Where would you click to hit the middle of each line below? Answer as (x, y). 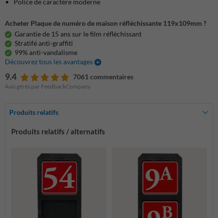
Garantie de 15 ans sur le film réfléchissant (78, 34)
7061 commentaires (103, 77)
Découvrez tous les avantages (50, 62)
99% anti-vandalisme (46, 53)
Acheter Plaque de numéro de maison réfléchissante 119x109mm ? (106, 23)
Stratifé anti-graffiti (44, 43)
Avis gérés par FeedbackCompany (48, 87)
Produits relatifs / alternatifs (58, 132)
